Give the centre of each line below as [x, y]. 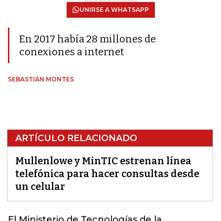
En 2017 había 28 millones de [88, 39]
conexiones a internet [72, 52]
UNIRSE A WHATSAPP [114, 10]
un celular [40, 186]
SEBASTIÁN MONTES [41, 79]
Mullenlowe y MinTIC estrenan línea [103, 161]
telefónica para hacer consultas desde [107, 174]
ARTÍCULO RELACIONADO [76, 138]
